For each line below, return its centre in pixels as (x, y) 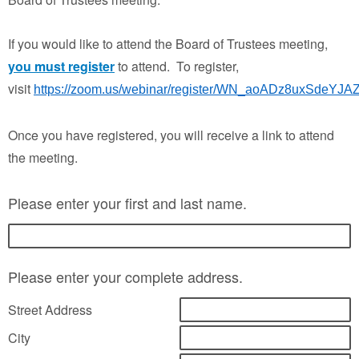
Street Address (50, 310)
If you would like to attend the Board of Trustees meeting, (168, 44)
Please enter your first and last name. (127, 203)
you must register (61, 66)
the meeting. (44, 157)
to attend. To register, (177, 66)
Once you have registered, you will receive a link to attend (171, 135)
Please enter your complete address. (125, 276)
